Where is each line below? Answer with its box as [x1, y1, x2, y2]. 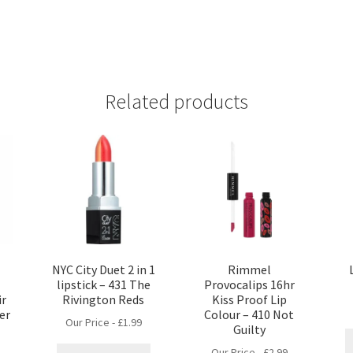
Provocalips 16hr [203, 276, 295, 292]
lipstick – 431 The [56, 276, 150, 292]
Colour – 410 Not [204, 306, 295, 322]
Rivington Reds [62, 291, 145, 307]
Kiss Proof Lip [211, 291, 287, 307]
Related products [105, 89, 248, 115]
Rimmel [227, 261, 271, 277]
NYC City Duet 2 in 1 [51, 261, 155, 277]
